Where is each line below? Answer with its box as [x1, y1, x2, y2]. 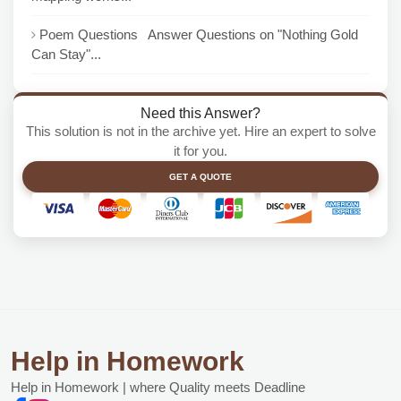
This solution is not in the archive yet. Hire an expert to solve [25, 124, 376, 139]
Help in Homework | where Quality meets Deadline [11, 380, 305, 395]
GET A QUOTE [169, 172, 232, 182]
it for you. [174, 143, 227, 158]
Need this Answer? [141, 105, 260, 121]
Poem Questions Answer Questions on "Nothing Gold [39, 27, 358, 42]
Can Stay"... [31, 47, 101, 62]
